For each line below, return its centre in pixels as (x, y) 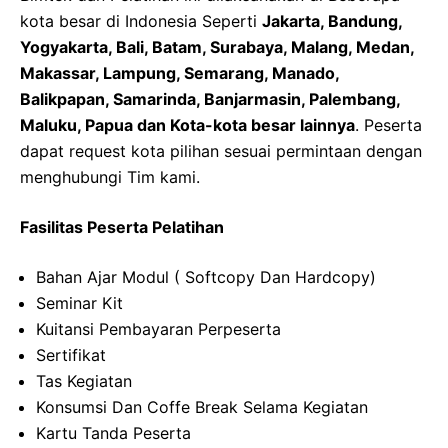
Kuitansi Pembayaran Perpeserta (158, 329)
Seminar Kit (79, 303)
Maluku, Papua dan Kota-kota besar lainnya (187, 125)
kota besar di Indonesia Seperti (141, 21)
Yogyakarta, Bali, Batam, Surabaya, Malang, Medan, (217, 47)
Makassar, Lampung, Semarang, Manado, (179, 73)
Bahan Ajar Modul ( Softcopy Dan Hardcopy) (206, 277)
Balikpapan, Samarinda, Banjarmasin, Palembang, (210, 99)
